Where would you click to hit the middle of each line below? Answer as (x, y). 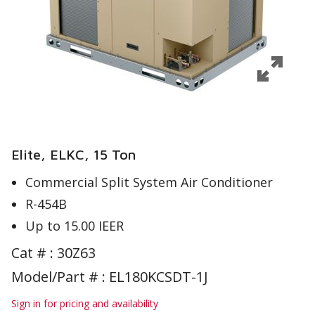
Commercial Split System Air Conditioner (149, 182)
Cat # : (34, 253)
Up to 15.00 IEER (75, 226)
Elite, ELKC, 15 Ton (73, 154)
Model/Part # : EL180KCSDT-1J (110, 277)
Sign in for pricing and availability (85, 303)
